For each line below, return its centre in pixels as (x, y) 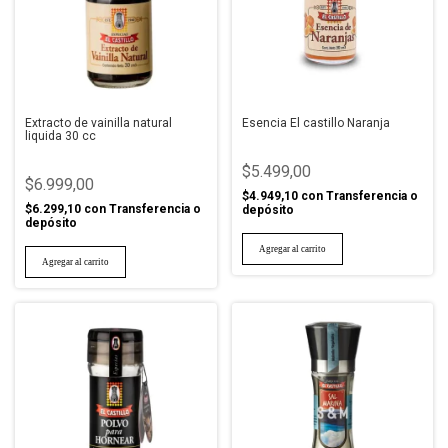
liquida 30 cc (60, 136)
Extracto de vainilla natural (98, 123)
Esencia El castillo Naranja (315, 123)
